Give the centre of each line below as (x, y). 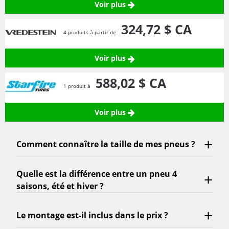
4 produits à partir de (90, 33)
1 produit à (78, 86)
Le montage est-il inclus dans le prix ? (92, 215)
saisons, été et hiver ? (60, 186)
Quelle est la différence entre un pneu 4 (97, 174)
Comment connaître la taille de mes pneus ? (106, 144)
